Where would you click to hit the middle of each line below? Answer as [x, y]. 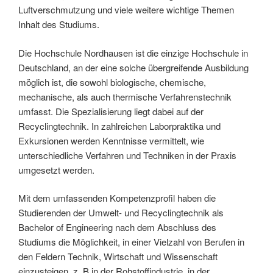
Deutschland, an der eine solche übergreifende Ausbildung [133, 67]
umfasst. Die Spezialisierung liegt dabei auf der [111, 111]
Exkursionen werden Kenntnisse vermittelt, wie [111, 140]
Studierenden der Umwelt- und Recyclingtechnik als [121, 213]
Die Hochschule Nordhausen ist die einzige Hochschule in [133, 52]
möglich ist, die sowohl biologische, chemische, [112, 82]
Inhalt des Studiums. [59, 24]
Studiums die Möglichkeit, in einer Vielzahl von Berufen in [131, 242]
